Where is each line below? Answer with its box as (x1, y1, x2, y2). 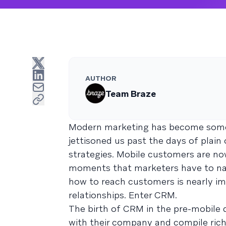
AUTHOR (85, 74, 117, 83)
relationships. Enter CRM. (69, 189, 177, 201)
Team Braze (105, 87, 156, 99)
